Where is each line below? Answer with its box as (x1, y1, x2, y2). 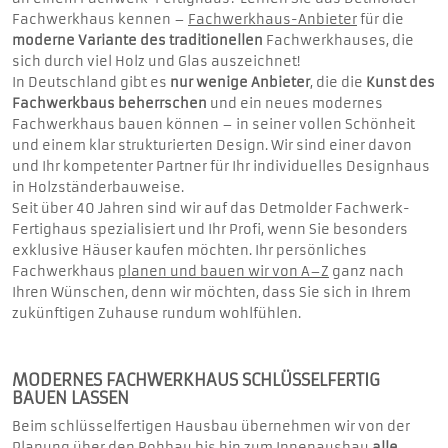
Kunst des (366, 73, 435, 91)
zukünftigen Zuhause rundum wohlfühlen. (12, 304, 301, 322)
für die (357, 10, 404, 28)
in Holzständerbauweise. (12, 178, 184, 196)
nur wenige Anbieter (170, 73, 310, 91)
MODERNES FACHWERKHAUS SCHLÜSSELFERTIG (12, 370, 380, 390)
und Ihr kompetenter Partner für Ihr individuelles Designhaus (12, 157, 430, 175)
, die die (310, 73, 366, 91)
